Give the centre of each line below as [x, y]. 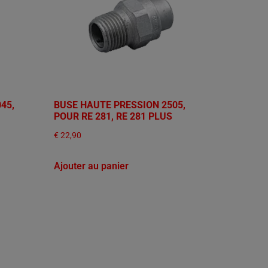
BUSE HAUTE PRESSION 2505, [120, 105]
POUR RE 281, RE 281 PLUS [113, 116]
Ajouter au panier [92, 166]
